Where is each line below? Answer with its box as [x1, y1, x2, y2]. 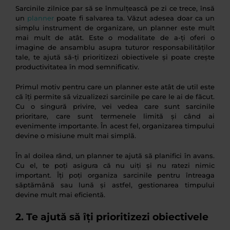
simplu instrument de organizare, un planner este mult [15, 24, 215, 32]
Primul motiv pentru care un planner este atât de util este [15, 83, 215, 91]
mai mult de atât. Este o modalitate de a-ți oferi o [15, 33, 215, 42]
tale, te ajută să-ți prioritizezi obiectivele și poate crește [15, 53, 215, 62]
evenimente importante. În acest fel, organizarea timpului [15, 122, 215, 130]
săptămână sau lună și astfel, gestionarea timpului [15, 181, 215, 189]
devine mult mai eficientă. [15, 190, 105, 199]
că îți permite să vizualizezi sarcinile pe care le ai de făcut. [15, 92, 215, 101]
